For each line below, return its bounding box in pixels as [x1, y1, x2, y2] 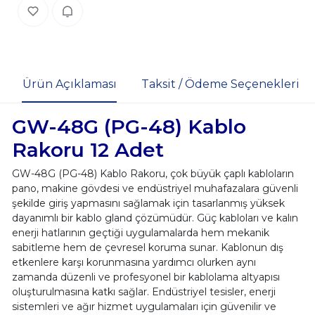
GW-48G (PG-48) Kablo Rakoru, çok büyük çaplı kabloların [11, 167, 294, 180]
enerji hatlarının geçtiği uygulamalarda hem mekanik [11, 226, 269, 239]
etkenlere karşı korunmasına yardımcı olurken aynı [11, 255, 256, 269]
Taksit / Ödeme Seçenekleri [141, 77, 300, 91]
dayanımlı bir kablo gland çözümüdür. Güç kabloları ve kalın [11, 211, 298, 224]
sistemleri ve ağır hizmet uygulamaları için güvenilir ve [11, 300, 276, 313]
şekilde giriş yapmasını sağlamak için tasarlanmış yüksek [11, 196, 285, 210]
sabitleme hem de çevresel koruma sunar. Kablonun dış [11, 240, 283, 254]
